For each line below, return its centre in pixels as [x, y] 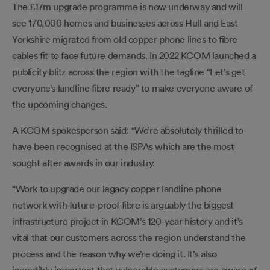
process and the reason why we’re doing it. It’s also [115, 253]
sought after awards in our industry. [83, 162]
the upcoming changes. [60, 104]
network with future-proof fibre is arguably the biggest [123, 205]
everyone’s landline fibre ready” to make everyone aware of [132, 88]
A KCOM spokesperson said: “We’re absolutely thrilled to [128, 130]
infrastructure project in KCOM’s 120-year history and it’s [127, 221]
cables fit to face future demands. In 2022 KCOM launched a [134, 55]
